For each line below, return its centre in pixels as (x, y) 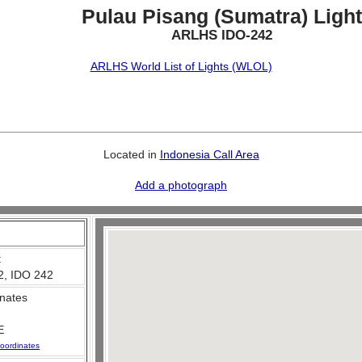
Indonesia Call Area (209, 154)
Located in (131, 154)
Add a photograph (181, 185)
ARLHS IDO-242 (221, 35)
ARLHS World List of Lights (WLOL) (181, 66)
